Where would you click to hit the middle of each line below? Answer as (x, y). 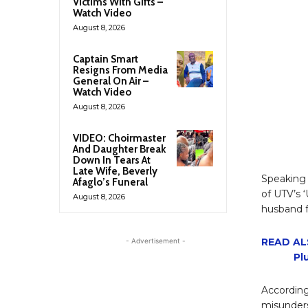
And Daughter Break (119, 149)
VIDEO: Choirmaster (119, 138)
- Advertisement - (155, 240)
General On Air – (111, 81)
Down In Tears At (112, 160)
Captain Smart (106, 59)
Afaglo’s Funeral (110, 182)
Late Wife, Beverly (115, 171)
